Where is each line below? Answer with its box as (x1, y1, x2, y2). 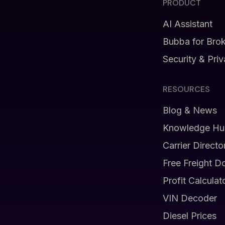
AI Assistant (162, 19, 212, 29)
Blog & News (162, 105, 217, 116)
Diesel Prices (162, 210, 216, 221)
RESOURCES (162, 84, 210, 94)
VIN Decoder (162, 193, 217, 203)
